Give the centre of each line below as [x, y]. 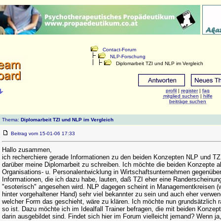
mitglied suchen [181, 96]
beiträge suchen [188, 101]
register [189, 91]
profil [171, 91]
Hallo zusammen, [27, 150]
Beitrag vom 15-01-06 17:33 [46, 133]
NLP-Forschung [128, 56]
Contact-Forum [119, 50]
